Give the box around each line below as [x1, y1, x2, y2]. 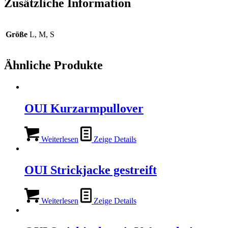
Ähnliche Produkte [4, 59, 103, 72]
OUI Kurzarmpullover [24, 102, 144, 116]
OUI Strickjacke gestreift [24, 163, 157, 177]
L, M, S [30, 30, 54, 39]
